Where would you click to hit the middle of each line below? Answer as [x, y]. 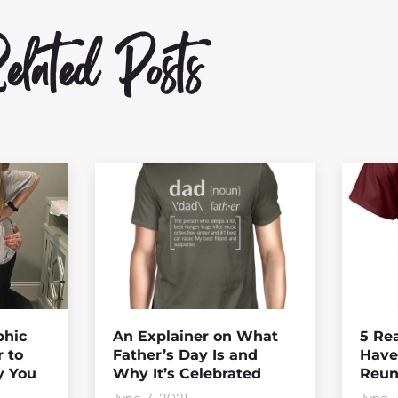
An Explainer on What [195, 336]
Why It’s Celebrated [187, 373]
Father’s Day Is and [185, 354]
